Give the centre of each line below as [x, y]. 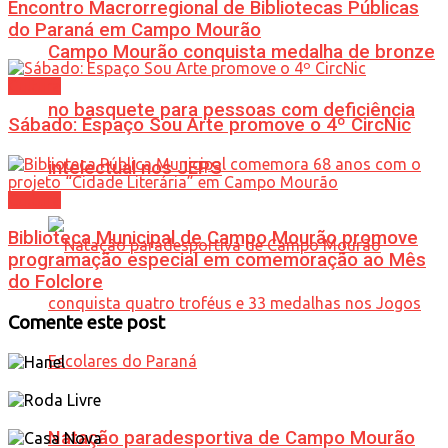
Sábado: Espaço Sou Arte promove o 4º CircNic [209, 125]
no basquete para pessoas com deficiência [231, 110]
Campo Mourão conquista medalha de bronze [241, 52]
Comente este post [86, 323]
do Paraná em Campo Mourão [134, 29]
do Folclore [55, 282]
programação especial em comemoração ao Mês [217, 260]
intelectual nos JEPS [135, 168]
